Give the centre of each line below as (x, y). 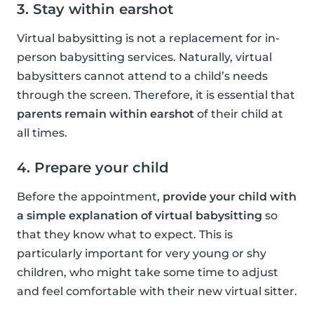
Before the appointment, (90, 196)
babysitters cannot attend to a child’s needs (142, 76)
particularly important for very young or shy (142, 253)
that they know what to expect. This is (125, 234)
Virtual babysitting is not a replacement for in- (148, 38)
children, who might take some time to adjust (148, 272)
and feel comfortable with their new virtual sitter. (157, 291)
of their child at (239, 114)
